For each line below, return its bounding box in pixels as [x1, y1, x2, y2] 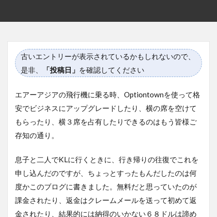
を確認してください [79, 65, 144, 74]
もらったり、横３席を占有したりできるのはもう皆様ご [15, 117, 197, 126]
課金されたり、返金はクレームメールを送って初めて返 [15, 195, 197, 204]
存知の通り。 [15, 130, 59, 139]
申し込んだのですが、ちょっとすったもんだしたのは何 [15, 168, 197, 177]
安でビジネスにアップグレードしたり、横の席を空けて [15, 103, 197, 112]
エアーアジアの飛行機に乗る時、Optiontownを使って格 [15, 90, 200, 99]
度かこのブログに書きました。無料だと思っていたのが [15, 182, 197, 191]
